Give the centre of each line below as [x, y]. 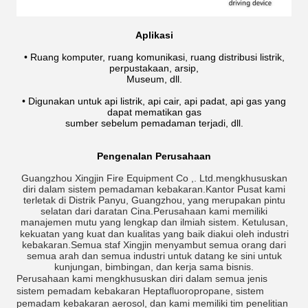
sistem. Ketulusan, [248, 222]
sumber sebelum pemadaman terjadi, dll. [154, 123]
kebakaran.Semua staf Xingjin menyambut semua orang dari [154, 245]
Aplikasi [154, 35]
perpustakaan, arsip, [154, 68]
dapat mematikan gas [154, 112]
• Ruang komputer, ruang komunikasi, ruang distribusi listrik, [154, 57]
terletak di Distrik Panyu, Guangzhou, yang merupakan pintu [154, 200]
